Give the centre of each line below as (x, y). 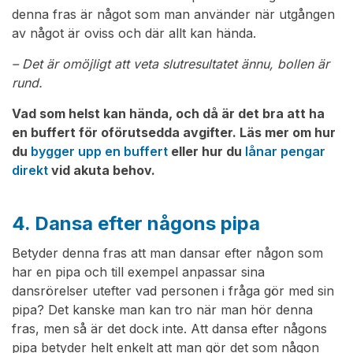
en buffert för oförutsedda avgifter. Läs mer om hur (174, 133)
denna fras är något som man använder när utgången (173, 15)
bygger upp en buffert (99, 152)
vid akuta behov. (102, 171)
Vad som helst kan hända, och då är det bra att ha (168, 114)
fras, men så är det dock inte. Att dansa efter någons (169, 329)
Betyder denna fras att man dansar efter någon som (167, 253)
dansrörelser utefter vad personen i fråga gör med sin (173, 291)
